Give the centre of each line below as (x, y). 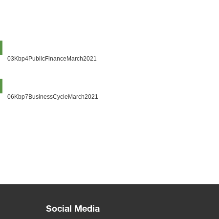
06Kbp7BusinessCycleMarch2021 (53, 97)
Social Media (73, 210)
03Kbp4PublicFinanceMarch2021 (52, 59)
